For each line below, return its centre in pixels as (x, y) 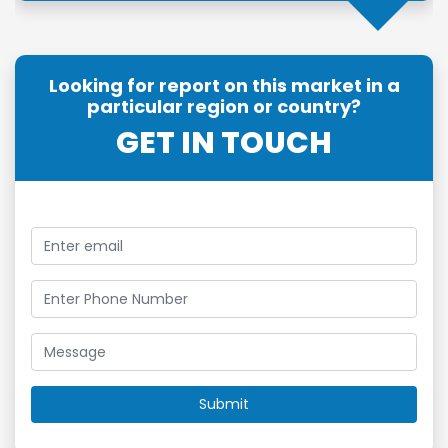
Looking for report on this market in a (224, 86)
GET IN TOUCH (224, 143)
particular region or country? (224, 107)
